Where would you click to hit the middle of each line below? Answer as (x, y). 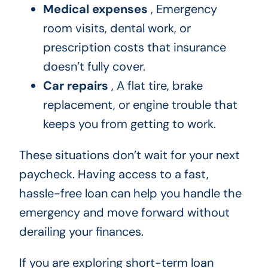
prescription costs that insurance (134, 48)
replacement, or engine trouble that (140, 105)
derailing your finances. (81, 232)
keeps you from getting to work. (129, 124)
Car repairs (75, 86)
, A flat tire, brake (155, 86)
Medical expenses (95, 9)
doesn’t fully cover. (94, 67)
